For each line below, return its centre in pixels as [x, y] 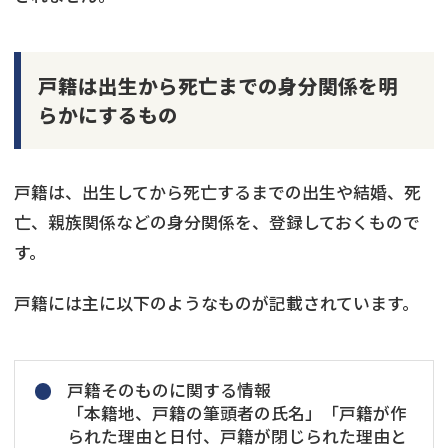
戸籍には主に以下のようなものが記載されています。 [216, 302]
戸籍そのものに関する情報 [168, 390]
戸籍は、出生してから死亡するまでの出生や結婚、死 [217, 191]
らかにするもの [107, 115]
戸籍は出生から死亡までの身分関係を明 [217, 86]
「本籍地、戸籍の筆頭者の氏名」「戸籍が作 [236, 413]
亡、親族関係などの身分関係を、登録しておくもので [217, 221]
